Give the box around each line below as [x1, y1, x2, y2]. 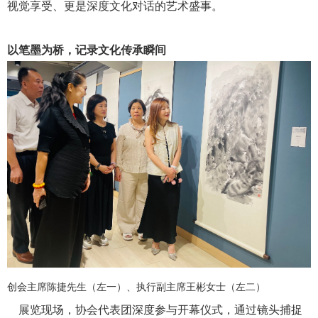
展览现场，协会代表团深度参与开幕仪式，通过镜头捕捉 [7, 304, 303, 317]
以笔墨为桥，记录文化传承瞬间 [7, 43, 167, 56]
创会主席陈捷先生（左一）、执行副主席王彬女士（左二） [7, 282, 266, 293]
